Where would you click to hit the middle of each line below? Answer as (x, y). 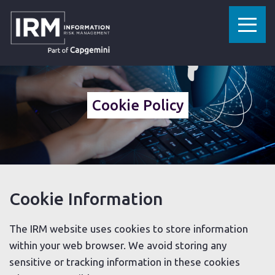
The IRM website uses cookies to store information (129, 228)
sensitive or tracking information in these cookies (125, 261)
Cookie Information (86, 199)
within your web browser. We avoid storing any (118, 245)
